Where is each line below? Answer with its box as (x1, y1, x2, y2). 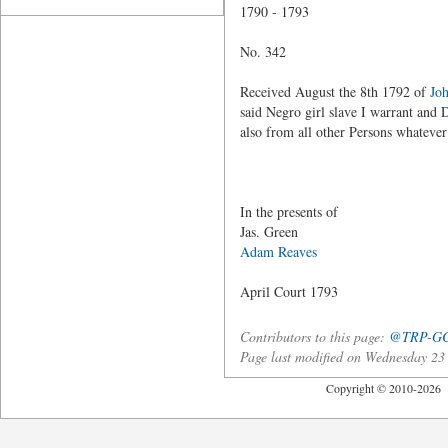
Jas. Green (239, 222, 298, 241)
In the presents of (239, 202, 338, 221)
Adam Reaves (239, 242, 317, 261)
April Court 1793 (239, 282, 338, 301)
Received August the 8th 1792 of (239, 82, 430, 101)
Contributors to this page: (239, 327, 389, 346)
